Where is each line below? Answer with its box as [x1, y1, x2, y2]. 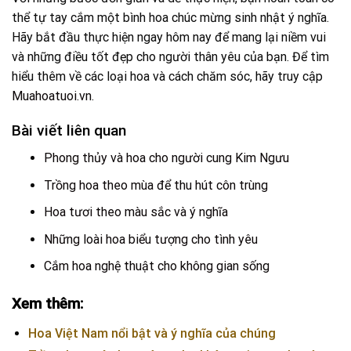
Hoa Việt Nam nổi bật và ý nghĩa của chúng [27, 326, 276, 342]
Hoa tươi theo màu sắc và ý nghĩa [43, 204, 228, 220]
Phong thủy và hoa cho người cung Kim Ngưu [43, 150, 289, 166]
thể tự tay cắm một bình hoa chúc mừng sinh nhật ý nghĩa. [12, 9, 329, 25]
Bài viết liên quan [12, 121, 126, 140]
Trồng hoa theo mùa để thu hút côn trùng [43, 177, 268, 193]
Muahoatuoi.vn [12, 88, 92, 103]
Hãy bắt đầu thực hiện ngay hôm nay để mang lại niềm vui [12, 29, 326, 45]
